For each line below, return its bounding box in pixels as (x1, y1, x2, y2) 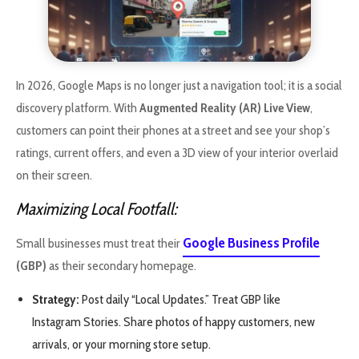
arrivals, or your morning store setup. (32, 337, 211, 353)
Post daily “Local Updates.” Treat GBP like (79, 292, 280, 308)
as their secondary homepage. (46, 257, 196, 273)
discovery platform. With (16, 100, 139, 116)
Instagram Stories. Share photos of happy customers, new (32, 314, 315, 330)
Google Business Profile (183, 233, 320, 252)
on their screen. (16, 167, 92, 184)
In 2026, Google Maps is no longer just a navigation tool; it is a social (16, 78, 342, 94)
